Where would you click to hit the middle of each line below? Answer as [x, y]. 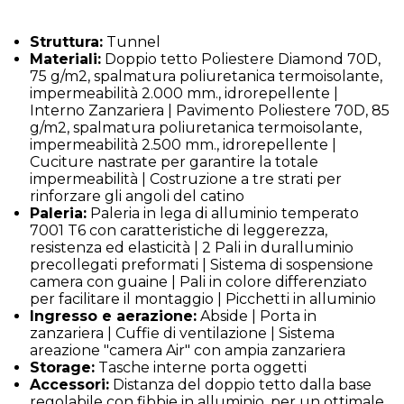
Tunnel [136, 41]
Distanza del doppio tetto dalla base [241, 384]
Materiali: [66, 59]
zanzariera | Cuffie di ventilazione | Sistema [183, 333]
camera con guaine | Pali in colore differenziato [199, 281]
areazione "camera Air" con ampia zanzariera [192, 350]
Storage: [63, 367]
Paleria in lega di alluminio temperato [223, 213]
